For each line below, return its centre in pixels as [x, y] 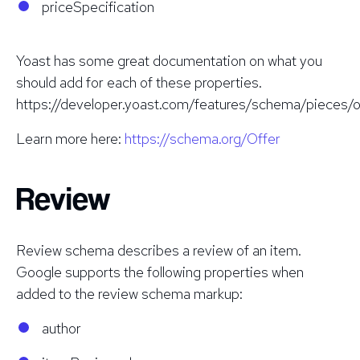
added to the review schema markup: [129, 293]
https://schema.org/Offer [202, 138]
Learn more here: [70, 138]
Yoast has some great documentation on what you [169, 60]
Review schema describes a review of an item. [159, 250]
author [61, 328]
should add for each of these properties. [139, 82]
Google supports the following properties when [160, 272]
